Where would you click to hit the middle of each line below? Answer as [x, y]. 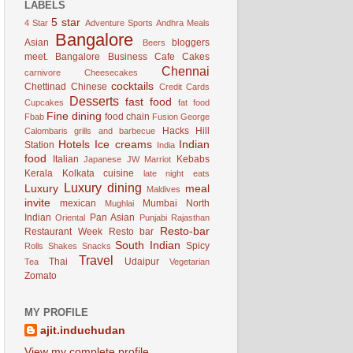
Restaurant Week [63, 232]
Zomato [41, 276]
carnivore [43, 73]
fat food [194, 103]
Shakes [62, 246]
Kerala [39, 174]
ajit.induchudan [83, 330]
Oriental [71, 218]
